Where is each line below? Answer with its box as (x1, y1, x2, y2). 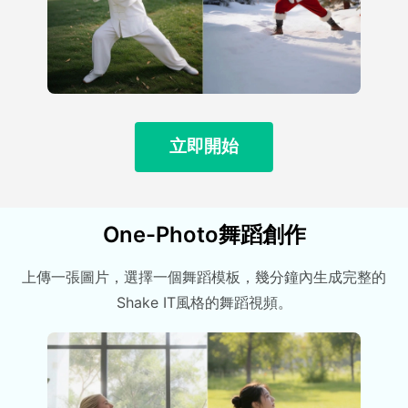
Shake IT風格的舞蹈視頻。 (116, 293, 292, 312)
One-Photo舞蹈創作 (102, 221, 306, 249)
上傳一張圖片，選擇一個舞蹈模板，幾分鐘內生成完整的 (22, 268, 386, 287)
